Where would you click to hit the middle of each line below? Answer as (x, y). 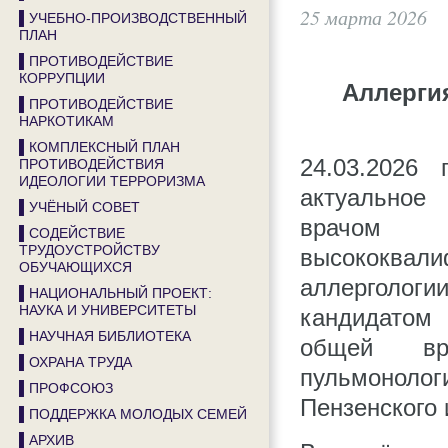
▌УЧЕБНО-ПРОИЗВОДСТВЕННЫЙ (133, 18)
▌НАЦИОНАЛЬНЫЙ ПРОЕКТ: (115, 293)
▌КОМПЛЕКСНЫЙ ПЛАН (99, 147)
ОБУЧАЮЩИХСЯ (75, 267)
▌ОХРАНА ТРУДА (75, 362)
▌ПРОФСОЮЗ (66, 388)
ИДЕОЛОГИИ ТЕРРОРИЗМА (112, 181)
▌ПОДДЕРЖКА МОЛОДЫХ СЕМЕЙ (133, 414)
